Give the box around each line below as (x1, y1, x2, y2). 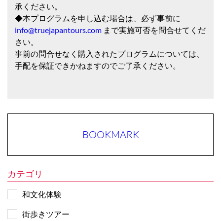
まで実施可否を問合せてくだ (102, 25, 206, 35)
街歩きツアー (22, 209, 70, 219)
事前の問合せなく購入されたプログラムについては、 (15, 49, 204, 59)
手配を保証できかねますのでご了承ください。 (15, 61, 181, 71)
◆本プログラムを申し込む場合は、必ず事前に (15, 13, 181, 23)
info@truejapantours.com (15, 25, 102, 35)
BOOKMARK (82, 128, 139, 141)
